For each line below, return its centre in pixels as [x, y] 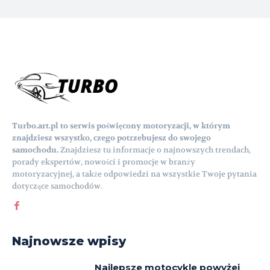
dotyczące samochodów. [57, 186]
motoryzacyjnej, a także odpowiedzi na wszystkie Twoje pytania [134, 174]
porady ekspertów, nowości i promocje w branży [104, 162]
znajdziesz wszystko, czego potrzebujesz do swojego [111, 138]
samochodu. [35, 150]
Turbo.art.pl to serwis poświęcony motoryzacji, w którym [121, 126]
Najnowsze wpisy [69, 241]
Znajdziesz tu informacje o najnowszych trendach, [155, 150]
